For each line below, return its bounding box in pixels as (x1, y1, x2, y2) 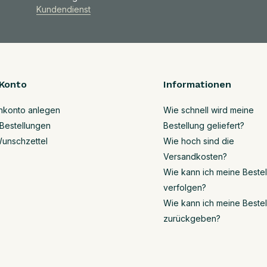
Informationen (163, 79, 231, 90)
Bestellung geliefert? (163, 120, 244, 131)
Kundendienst (36, 4, 91, 14)
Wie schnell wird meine (163, 105, 254, 115)
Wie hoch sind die (163, 136, 234, 146)
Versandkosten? (163, 151, 227, 162)
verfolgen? (163, 182, 206, 193)
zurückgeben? (163, 213, 221, 223)
